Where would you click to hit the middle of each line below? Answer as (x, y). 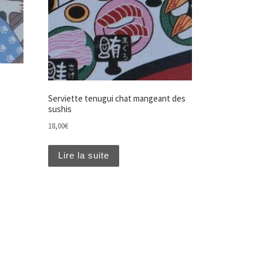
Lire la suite (83, 156)
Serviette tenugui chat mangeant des (117, 99)
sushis (60, 109)
